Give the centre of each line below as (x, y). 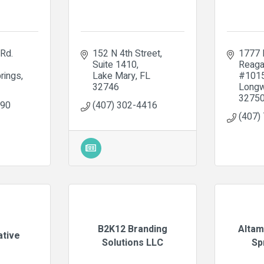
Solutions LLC (132, 242)
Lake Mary (114, 76)
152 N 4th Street (126, 54)
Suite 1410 (114, 65)
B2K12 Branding (132, 229)
